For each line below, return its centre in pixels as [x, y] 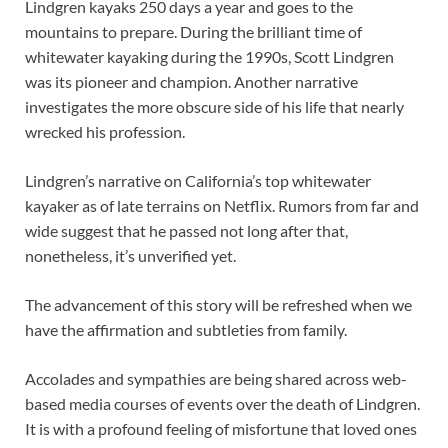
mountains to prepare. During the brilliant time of [193, 31]
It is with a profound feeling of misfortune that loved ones [221, 428]
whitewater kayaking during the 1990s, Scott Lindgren [209, 56]
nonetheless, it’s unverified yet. [130, 255]
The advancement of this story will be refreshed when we [218, 304]
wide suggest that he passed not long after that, [186, 230]
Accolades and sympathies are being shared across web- [216, 378]
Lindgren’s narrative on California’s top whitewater [198, 180]
